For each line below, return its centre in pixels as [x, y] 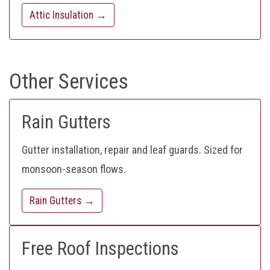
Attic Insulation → [68, 15]
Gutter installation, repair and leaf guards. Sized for [132, 150]
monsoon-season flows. [74, 169]
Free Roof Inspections [100, 249]
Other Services [69, 82]
